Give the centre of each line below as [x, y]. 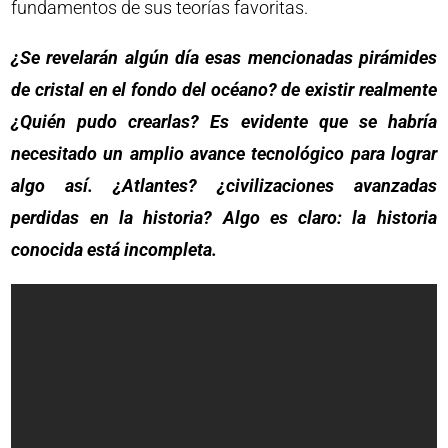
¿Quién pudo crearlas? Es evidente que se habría [224, 122]
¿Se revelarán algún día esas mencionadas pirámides [224, 58]
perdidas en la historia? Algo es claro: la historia [224, 218]
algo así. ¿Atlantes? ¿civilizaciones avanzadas [224, 186]
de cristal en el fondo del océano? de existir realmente [224, 90]
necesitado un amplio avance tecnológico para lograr [224, 154]
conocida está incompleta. [114, 250]
